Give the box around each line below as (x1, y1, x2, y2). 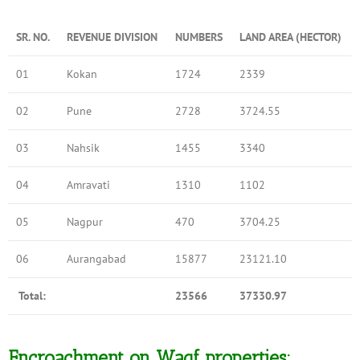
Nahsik (67, 141, 100, 155)
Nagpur (67, 215, 103, 229)
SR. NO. (16, 30, 50, 44)
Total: (16, 288, 49, 303)
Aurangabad (67, 252, 126, 266)
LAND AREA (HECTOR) (239, 30, 342, 44)
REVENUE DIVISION (67, 30, 157, 44)
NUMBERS (175, 30, 223, 44)
